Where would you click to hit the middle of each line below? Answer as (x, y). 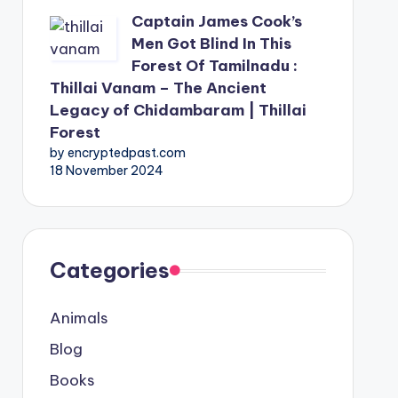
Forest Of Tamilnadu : (214, 66)
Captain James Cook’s (216, 21)
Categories (109, 270)
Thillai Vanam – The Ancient (158, 88)
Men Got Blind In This (211, 44)
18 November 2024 (106, 171)
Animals (79, 318)
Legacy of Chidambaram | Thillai (178, 110)
